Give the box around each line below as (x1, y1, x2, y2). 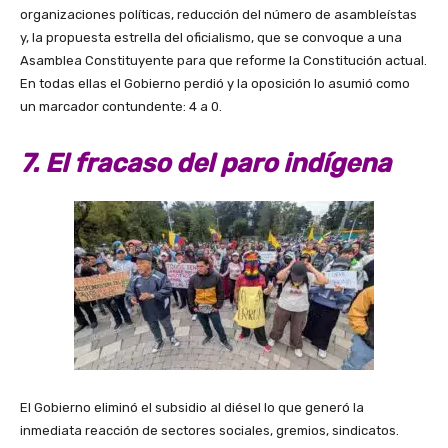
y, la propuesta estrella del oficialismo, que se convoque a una (20, 29, 402, 45)
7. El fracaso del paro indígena (20, 147, 397, 179)
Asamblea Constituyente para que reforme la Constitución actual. (20, 52, 427, 68)
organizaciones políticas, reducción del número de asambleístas (20, 6, 417, 22)
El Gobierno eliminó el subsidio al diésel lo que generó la (20, 400, 364, 416)
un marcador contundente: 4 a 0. (20, 98, 222, 114)
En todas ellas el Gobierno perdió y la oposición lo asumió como (20, 75, 410, 91)
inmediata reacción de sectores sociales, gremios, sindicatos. (20, 423, 399, 439)
